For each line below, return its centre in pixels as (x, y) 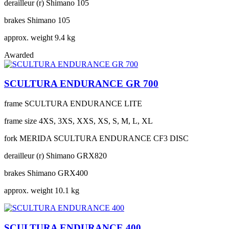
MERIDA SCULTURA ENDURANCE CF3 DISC (104, 139)
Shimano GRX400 (58, 173)
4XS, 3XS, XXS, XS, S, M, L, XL (96, 121)
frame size (20, 121)
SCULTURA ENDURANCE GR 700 (81, 84)
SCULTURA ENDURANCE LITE (83, 104)
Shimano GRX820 (76, 156)
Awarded (19, 55)
